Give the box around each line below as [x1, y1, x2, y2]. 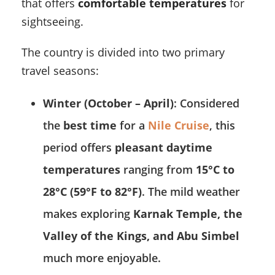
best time [63, 118, 117, 133]
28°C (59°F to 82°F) [43, 184, 142, 199]
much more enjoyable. [43, 250, 161, 266]
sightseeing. [21, 14, 83, 29]
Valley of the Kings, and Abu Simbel [43, 228, 239, 244]
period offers [43, 140, 115, 155]
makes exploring [43, 206, 133, 222]
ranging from [120, 162, 196, 177]
